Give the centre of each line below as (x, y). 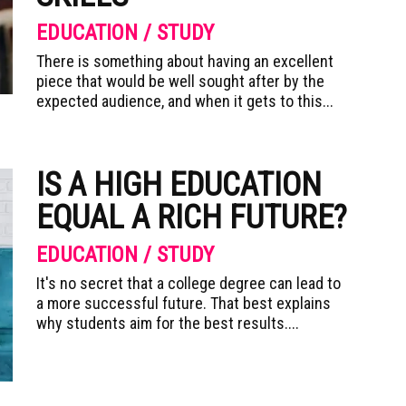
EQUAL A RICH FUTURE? (192, 217)
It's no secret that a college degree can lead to (188, 283)
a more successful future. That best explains (184, 303)
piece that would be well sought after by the (180, 81)
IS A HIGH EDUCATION (179, 185)
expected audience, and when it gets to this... (185, 101)
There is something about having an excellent (185, 61)
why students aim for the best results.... (168, 323)
